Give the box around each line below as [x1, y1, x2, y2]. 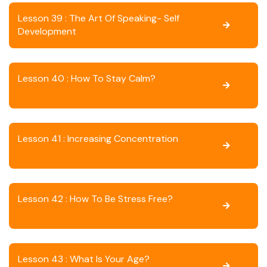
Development [18, 25, 76, 38]
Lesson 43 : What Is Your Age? [18, 253, 150, 265]
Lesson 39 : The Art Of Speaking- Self [18, 12, 179, 24]
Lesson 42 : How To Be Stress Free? [18, 193, 173, 205]
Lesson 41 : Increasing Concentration [18, 132, 178, 145]
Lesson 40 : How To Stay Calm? [18, 72, 156, 85]
